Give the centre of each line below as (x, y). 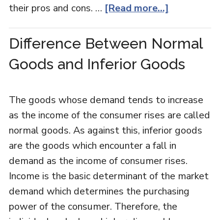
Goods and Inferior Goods (97, 64)
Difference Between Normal (105, 43)
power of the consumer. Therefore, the (93, 206)
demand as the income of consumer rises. (98, 161)
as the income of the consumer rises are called (109, 115)
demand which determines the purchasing (99, 191)
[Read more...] (137, 8)
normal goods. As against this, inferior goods (105, 130)
